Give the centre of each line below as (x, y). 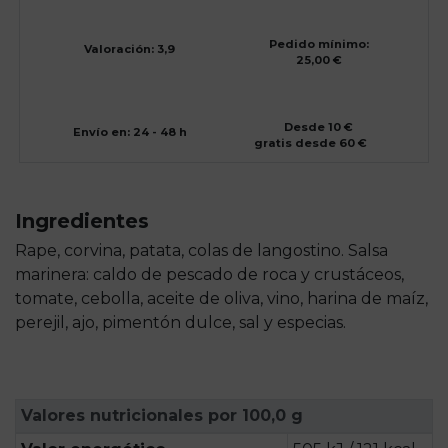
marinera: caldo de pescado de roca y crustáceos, (209, 274)
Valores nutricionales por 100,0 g (161, 415)
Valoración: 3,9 (129, 48)
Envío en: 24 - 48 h (129, 131)
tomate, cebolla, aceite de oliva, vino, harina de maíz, (221, 298)
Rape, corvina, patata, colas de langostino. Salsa (201, 250)
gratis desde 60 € (311, 142)
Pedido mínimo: (318, 43)
